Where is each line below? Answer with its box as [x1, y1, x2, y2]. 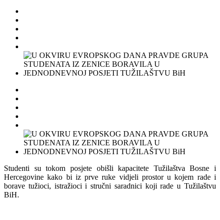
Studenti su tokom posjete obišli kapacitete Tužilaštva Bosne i [4, 164, 216, 172]
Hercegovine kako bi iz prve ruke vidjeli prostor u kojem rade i [4, 172, 216, 181]
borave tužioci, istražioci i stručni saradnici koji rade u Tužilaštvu [4, 181, 216, 190]
